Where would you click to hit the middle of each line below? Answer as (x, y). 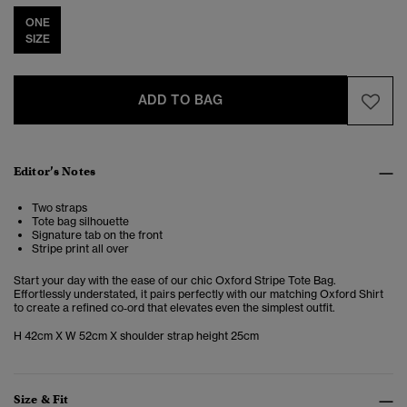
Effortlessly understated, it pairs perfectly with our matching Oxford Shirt (199, 294)
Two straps (60, 208)
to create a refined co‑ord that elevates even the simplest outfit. (174, 308)
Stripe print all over (80, 249)
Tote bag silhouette (80, 222)
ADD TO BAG (180, 100)
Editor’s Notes (55, 172)
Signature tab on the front (97, 235)
